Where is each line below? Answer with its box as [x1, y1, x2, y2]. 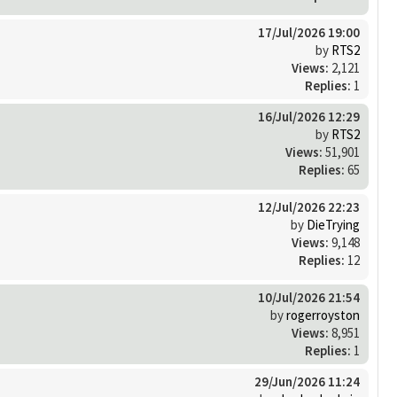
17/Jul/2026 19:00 [258, 23, 360, 41]
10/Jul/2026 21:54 [258, 288, 360, 306]
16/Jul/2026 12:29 [258, 107, 360, 125]
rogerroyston [286, 306, 360, 323]
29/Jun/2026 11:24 [254, 372, 360, 390]
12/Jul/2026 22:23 [258, 198, 360, 215]
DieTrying [307, 215, 360, 233]
